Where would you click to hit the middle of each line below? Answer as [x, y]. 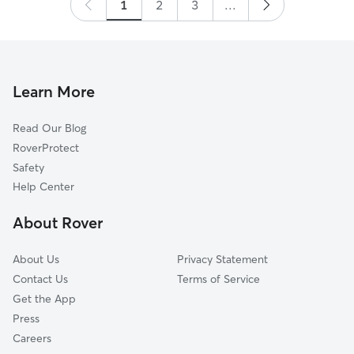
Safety [28, 168]
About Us [36, 259]
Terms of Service [218, 279]
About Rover [58, 222]
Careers [32, 338]
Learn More [54, 91]
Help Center [43, 186]
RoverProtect [46, 148]
